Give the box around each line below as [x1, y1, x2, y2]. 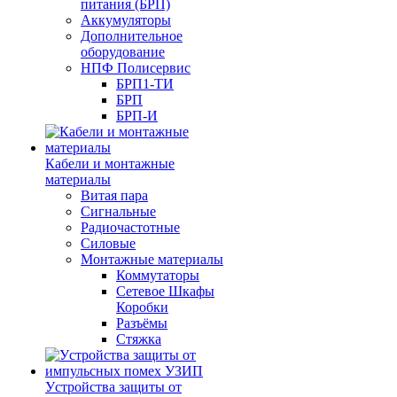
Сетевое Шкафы [116, 284, 214, 299]
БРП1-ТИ [116, 76, 174, 91]
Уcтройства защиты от [45, 379, 182, 394]
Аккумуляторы [81, 12, 171, 27]
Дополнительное [81, 28, 183, 43]
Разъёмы [116, 315, 167, 331]
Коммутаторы [116, 268, 199, 283]
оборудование [81, 44, 165, 59]
